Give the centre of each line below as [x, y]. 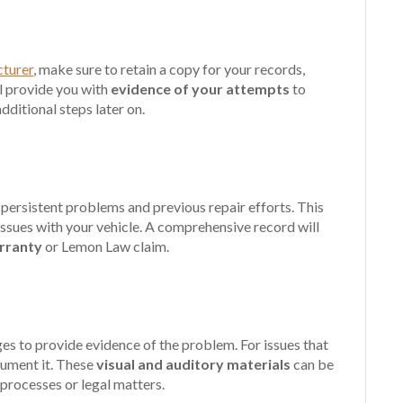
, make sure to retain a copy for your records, [170, 69]
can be [314, 364]
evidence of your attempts [201, 89]
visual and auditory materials [195, 364]
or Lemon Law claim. [106, 246]
